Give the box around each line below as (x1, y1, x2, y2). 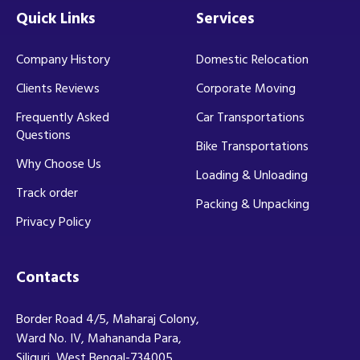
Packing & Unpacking (196, 193, 309, 215)
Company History (16, 48, 110, 70)
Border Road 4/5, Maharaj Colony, (16, 308, 199, 329)
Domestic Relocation (196, 48, 309, 70)
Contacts (16, 264, 79, 290)
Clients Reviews (16, 77, 100, 99)
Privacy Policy (16, 211, 91, 232)
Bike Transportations (196, 135, 309, 157)
